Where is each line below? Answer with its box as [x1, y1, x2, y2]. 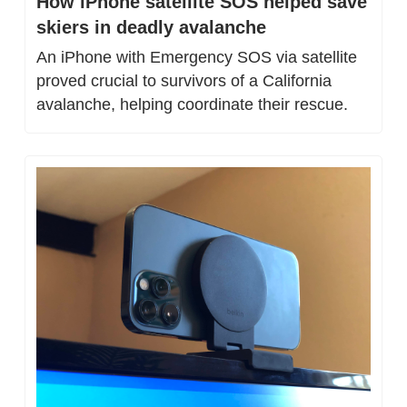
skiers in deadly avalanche [36, 17, 266, 38]
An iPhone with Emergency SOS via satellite [36, 48, 357, 67]
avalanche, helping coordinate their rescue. [36, 95, 348, 114]
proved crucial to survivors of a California [36, 72, 332, 91]
